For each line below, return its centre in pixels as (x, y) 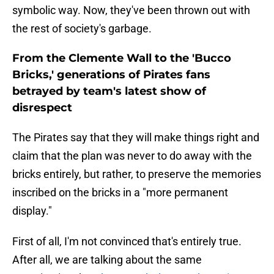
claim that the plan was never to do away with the (132, 156)
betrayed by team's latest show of (109, 91)
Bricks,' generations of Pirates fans (111, 75)
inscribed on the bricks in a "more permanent (120, 193)
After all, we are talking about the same (107, 260)
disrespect (42, 108)
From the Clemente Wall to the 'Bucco (122, 58)
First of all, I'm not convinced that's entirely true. (127, 242)
